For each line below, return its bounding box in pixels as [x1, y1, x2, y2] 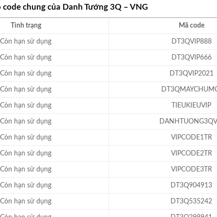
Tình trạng [10, 22, 41, 30]
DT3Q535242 [170, 198, 213, 205]
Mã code [178, 22, 204, 30]
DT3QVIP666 [171, 54, 212, 62]
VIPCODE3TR [170, 166, 212, 173]
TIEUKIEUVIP [171, 102, 212, 109]
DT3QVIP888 [171, 38, 212, 46]
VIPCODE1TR [170, 134, 212, 141]
